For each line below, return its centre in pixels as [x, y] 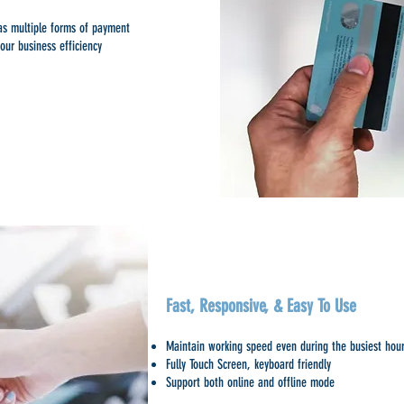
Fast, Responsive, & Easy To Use [261, 306]
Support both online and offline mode [250, 382]
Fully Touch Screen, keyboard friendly [248, 364]
